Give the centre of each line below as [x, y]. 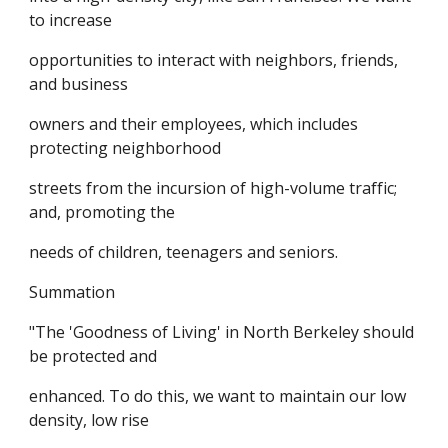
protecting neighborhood [125, 148]
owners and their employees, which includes [194, 124]
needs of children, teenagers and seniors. [184, 252]
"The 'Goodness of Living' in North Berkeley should [222, 332]
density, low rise [89, 420]
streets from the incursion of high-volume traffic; [213, 188]
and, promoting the [102, 212]
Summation [72, 292]
